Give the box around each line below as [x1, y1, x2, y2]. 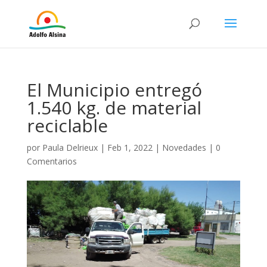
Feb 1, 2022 [107, 142, 153, 153]
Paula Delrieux [42, 142, 98, 153]
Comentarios [26, 156, 77, 167]
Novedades [162, 142, 206, 153]
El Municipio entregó [26, 77, 202, 102]
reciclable [26, 113, 108, 138]
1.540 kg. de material [26, 95, 201, 120]
